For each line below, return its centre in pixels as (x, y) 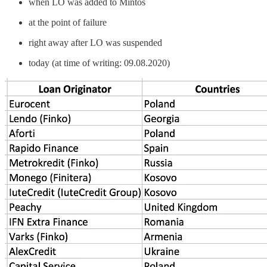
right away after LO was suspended (95, 43)
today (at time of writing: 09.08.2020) (99, 63)
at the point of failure (68, 23)
